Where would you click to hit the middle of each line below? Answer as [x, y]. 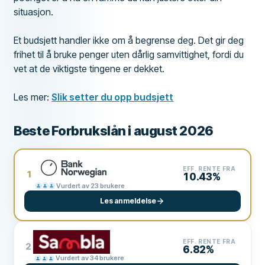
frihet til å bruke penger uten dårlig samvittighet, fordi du [129, 54]
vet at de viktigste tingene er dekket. [89, 68]
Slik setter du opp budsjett [113, 97]
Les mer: [33, 97]
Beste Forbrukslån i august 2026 [114, 130]
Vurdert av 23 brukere [90, 185]
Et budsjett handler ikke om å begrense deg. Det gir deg [129, 40]
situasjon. [34, 12]
